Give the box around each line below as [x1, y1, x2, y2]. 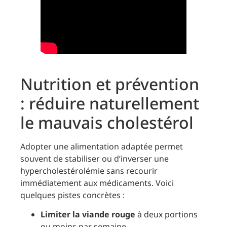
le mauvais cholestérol [20, 111, 194, 133]
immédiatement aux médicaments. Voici [20, 177, 174, 188]
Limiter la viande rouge [41, 208, 135, 220]
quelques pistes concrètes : [20, 189, 125, 201]
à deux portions [135, 208, 198, 220]
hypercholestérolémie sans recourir [20, 165, 158, 176]
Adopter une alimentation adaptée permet [20, 140, 183, 152]
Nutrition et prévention [20, 72, 199, 95]
